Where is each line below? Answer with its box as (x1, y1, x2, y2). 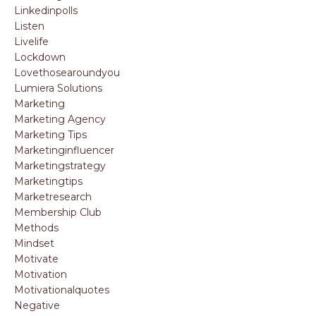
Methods (14, 221, 59, 234)
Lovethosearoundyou (14, 66, 120, 79)
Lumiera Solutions (14, 82, 102, 95)
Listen (14, 20, 44, 32)
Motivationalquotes (14, 284, 109, 296)
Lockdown (14, 51, 66, 63)
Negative (14, 299, 60, 312)
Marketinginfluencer (14, 144, 114, 157)
